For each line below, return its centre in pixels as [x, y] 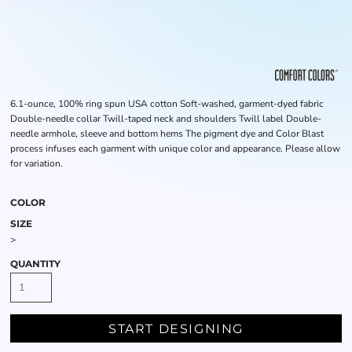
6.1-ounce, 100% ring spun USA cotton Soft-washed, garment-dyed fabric [167, 104]
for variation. [37, 163]
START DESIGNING [176, 329]
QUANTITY [35, 264]
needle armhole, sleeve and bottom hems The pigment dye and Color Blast [167, 134]
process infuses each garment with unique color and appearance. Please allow [175, 148]
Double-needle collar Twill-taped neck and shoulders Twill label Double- [166, 119]
